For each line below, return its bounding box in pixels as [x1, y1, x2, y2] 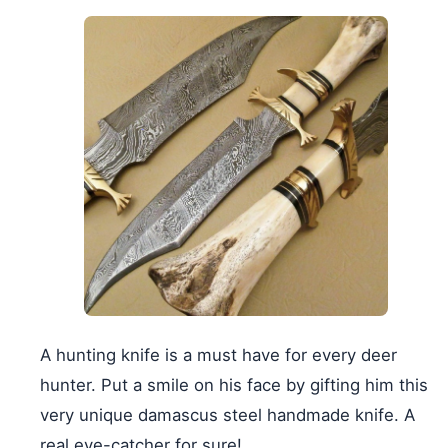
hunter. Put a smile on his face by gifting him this [40, 374, 428, 395]
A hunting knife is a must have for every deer [40, 344, 397, 365]
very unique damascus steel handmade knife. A [40, 404, 415, 425]
